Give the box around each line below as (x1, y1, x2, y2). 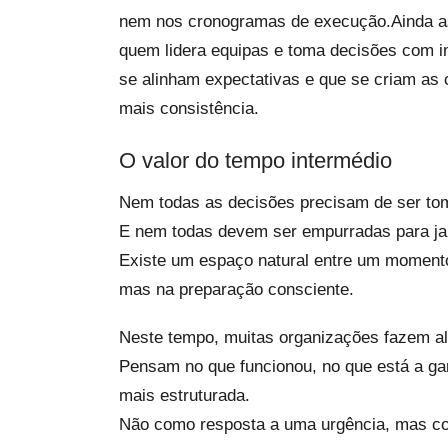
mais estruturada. (119, 386, 250, 405)
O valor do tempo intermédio (119, 148, 392, 173)
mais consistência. (119, 99, 259, 118)
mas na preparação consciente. (119, 280, 354, 299)
